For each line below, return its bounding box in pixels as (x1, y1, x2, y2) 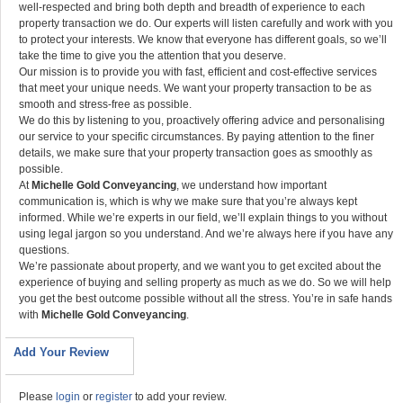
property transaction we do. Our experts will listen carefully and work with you (19, 17, 393, 30)
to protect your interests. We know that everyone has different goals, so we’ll (19, 33, 387, 46)
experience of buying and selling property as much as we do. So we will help (19, 276, 391, 289)
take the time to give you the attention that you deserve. (19, 49, 286, 62)
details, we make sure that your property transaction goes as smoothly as (19, 147, 372, 159)
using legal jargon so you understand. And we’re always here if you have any (19, 228, 393, 240)
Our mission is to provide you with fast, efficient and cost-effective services (19, 66, 377, 78)
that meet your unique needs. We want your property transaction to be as (19, 82, 372, 94)
